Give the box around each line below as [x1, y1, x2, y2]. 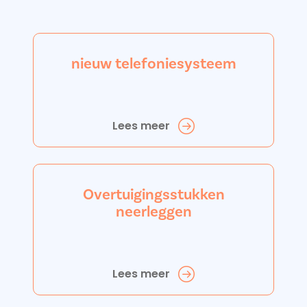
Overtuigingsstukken [82, 184, 225, 204]
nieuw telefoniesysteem [71, 53, 236, 73]
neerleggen [115, 201, 192, 221]
